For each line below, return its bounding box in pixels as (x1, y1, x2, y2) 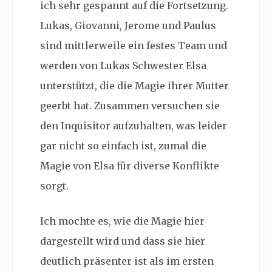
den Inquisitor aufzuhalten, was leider (40, 119, 227, 132)
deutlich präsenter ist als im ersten (40, 254, 214, 267)
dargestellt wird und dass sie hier (40, 234, 205, 247)
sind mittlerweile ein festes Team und (40, 39, 227, 52)
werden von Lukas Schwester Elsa (40, 59, 206, 72)
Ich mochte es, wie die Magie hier (40, 214, 205, 227)
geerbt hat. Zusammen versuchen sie (40, 99, 220, 112)
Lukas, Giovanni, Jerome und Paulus (40, 19, 216, 32)
